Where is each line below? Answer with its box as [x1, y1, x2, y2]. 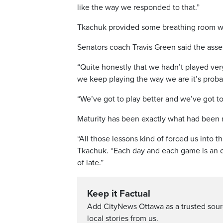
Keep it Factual [87, 188, 150, 200]
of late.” [77, 158, 104, 168]
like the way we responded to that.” [77, 2, 200, 13]
